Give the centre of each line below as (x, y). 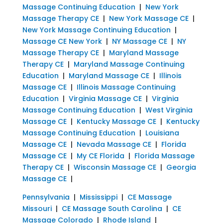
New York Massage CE (149, 18)
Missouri (37, 208)
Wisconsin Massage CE (115, 167)
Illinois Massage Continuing (126, 87)
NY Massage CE (139, 41)
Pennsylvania (46, 197)
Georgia (181, 167)
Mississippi (98, 197)
